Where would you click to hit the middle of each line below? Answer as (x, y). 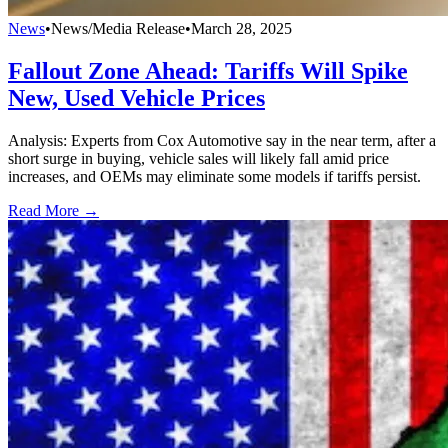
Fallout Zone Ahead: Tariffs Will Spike (208, 71)
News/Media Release (118, 29)
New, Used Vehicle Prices (136, 98)
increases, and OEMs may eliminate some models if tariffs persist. (214, 177)
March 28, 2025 (241, 29)
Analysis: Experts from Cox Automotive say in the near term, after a (222, 141)
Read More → (53, 211)
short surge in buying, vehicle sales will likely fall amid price (198, 159)
